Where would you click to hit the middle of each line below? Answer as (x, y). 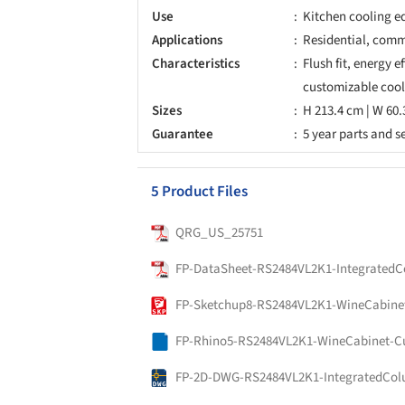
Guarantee (183, 134)
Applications (187, 40)
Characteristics (196, 63)
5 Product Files (199, 191)
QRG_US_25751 (219, 232)
